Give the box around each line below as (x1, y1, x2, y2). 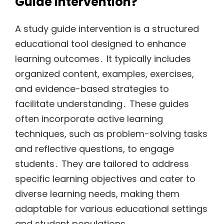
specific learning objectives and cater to (15, 172, 195, 185)
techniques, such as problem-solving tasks (15, 127, 207, 140)
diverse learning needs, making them (15, 187, 179, 200)
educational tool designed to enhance (15, 37, 186, 50)
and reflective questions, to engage (15, 142, 174, 155)
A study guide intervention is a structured (15, 22, 199, 35)
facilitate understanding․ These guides (15, 97, 189, 110)
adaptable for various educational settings (15, 202, 207, 215)
